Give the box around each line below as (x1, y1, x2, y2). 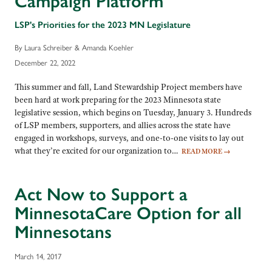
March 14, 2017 (15, 251, 61, 261)
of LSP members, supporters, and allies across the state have (15, 119, 231, 131)
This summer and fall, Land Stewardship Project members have (15, 81, 242, 92)
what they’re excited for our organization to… (15, 144, 182, 156)
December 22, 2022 (15, 58, 75, 68)
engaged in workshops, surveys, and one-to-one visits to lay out (15, 132, 244, 143)
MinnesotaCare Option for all (15, 202, 242, 225)
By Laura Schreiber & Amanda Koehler (15, 43, 134, 53)
